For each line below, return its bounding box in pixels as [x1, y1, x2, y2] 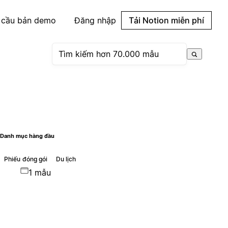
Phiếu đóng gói [4, 155, 48, 163]
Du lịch [55, 155, 76, 163]
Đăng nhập [74, 15, 116, 25]
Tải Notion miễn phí [129, 15, 204, 25]
